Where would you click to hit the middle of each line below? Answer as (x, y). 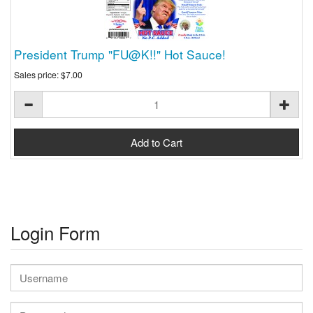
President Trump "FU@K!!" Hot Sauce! (120, 54)
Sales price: (37, 74)
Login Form (56, 232)
